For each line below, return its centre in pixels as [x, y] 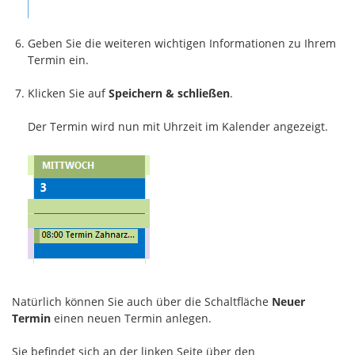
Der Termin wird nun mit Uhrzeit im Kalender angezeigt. [178, 127]
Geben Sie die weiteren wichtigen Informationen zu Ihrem [182, 44]
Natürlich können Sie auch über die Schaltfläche [142, 302]
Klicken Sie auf [68, 94]
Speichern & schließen [169, 94]
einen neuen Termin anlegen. [131, 319]
